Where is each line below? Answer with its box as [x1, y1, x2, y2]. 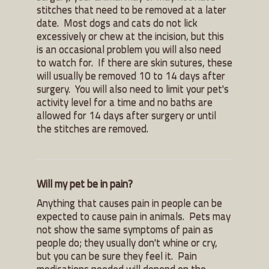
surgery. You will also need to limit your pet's [37, 80, 229, 97]
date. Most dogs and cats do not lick [37, 14, 198, 31]
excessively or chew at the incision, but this [37, 27, 224, 44]
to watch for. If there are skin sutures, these [37, 53, 232, 70]
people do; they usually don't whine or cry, [37, 234, 217, 250]
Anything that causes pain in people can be [37, 194, 222, 211]
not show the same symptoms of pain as [37, 220, 213, 237]
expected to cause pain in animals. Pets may [37, 207, 231, 224]
